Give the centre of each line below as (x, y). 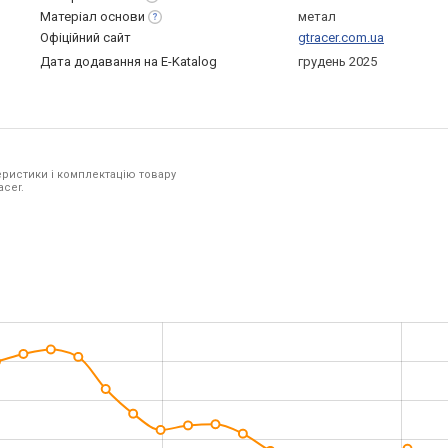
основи (122, 16)
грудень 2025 (337, 61)
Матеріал (70, 16)
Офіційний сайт (85, 37)
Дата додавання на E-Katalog (128, 61)
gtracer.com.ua (341, 37)
